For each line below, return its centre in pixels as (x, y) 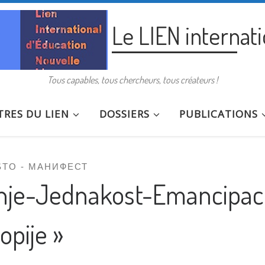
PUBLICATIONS (219, 114)
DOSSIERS (124, 114)
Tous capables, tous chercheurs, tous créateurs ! (132, 79)
